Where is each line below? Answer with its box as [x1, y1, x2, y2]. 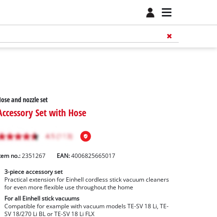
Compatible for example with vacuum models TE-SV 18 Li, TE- [4, 202, 169, 210]
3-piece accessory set [4, 168, 62, 176]
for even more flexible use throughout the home [4, 184, 133, 191]
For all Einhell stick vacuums [4, 195, 79, 202]
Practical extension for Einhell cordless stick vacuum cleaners [4, 176, 169, 184]
